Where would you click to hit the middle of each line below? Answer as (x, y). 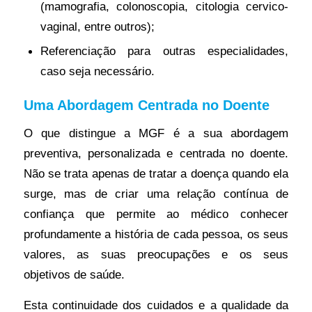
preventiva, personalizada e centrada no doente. (156, 153)
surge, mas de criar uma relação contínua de (156, 193)
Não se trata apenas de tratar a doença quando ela (156, 173)
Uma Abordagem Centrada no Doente (146, 106)
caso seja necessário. (97, 71)
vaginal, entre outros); (97, 27)
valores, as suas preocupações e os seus (156, 254)
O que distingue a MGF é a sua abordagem (156, 133)
